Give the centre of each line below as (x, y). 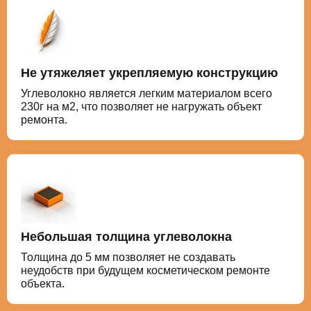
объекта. (43, 283)
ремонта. (44, 119)
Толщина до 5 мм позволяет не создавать (128, 257)
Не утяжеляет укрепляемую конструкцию (149, 73)
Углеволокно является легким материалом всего (146, 93)
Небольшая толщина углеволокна (126, 236)
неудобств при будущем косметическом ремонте (145, 270)
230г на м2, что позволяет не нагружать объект (141, 106)
